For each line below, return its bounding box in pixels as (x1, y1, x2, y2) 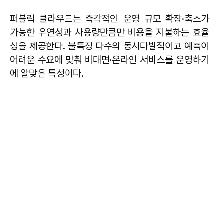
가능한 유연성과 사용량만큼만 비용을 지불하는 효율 (10, 26, 209, 38)
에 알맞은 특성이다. (10, 67, 84, 79)
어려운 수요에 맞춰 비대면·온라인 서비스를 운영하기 (10, 53, 209, 66)
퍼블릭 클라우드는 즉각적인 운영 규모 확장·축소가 (10, 12, 209, 24)
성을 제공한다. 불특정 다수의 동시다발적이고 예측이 (10, 40, 209, 52)
